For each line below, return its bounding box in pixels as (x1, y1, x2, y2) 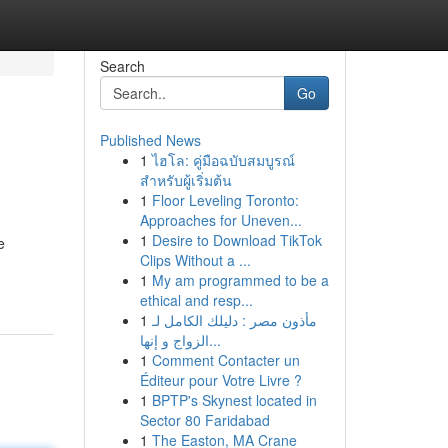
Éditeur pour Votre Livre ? (139, 370, 302, 390)
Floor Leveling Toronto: (151, 190, 299, 210)
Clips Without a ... (139, 250, 251, 270)
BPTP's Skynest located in (151, 390, 317, 410)
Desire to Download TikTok (151, 230, 322, 250)
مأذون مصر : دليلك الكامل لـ (151, 310, 317, 330)
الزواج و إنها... (208, 330, 221, 350)
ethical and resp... (139, 290, 253, 310)
